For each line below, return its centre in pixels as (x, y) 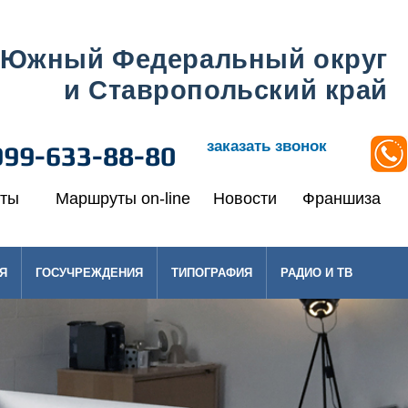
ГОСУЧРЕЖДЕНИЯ (89, 273)
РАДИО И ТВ (316, 273)
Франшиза (341, 199)
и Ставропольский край (225, 90)
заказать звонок (267, 146)
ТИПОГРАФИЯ (212, 273)
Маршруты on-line (123, 199)
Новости (245, 199)
